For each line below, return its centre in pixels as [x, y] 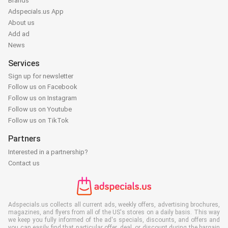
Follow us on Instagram [42, 98]
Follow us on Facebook [43, 87]
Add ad [19, 34]
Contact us [24, 163]
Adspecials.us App [36, 12]
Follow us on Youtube [40, 109]
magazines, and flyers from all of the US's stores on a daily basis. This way [114, 212]
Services [24, 64]
